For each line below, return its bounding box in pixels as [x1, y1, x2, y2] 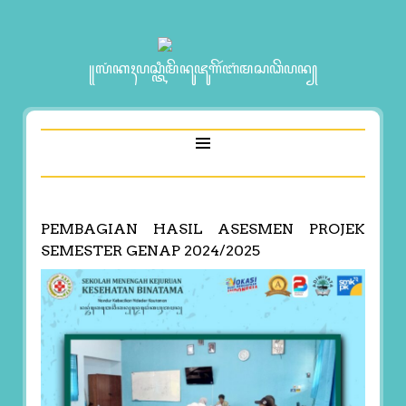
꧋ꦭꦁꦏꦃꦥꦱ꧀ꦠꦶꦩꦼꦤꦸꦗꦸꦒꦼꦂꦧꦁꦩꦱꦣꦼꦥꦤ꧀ [89, 60, 317, 77]
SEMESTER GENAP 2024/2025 [40, 241, 260, 259]
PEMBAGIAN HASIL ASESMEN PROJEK [40, 219, 366, 237]
